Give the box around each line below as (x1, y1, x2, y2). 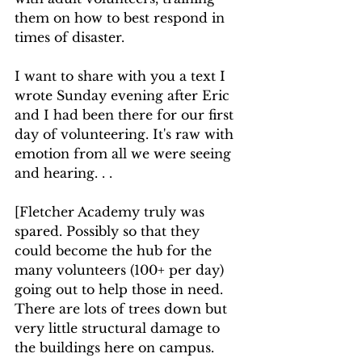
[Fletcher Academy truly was (15, 204, 208, 221)
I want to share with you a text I (15, 68, 229, 85)
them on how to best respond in (15, 10, 229, 27)
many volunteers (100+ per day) (15, 262, 228, 279)
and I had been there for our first (15, 107, 238, 124)
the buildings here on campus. (15, 339, 218, 356)
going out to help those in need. (15, 281, 227, 298)
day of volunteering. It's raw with (15, 126, 238, 143)
